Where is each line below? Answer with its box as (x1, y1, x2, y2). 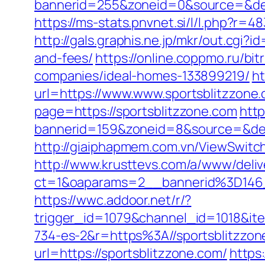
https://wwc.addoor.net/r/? (34, 191, 192, 209)
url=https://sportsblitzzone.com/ (34, 244, 227, 262)
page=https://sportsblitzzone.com (34, 102, 237, 120)
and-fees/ (34, 49, 93, 67)
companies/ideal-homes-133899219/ (34, 67, 250, 85)
